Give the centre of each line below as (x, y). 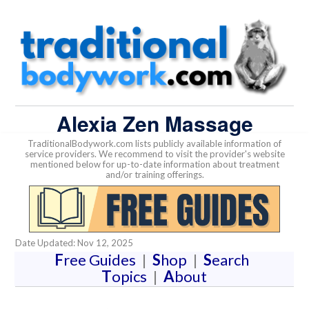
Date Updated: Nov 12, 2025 (74, 242)
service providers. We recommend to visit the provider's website (154, 154)
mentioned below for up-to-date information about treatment (154, 165)
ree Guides (102, 259)
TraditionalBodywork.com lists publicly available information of (154, 144)
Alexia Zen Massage (154, 123)
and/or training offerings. (154, 175)
